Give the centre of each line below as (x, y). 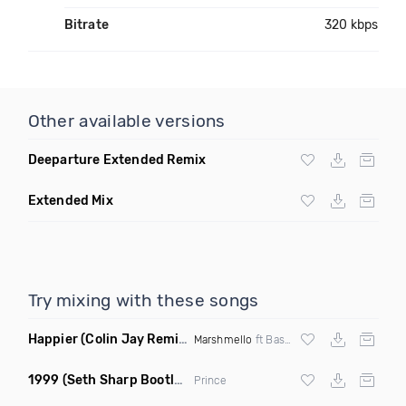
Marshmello (223, 339)
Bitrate (86, 25)
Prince (210, 380)
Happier (53, 339)
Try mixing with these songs (143, 300)
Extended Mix (70, 201)
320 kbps (351, 25)
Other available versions (126, 121)
